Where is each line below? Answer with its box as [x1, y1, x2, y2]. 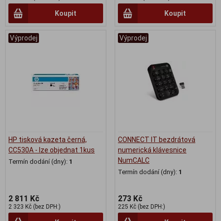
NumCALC [118, 156, 149, 164]
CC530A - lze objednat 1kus [8, 146, 95, 154]
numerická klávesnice [118, 146, 186, 154]
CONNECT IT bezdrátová [118, 135, 195, 144]
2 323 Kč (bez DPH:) [8, 203, 61, 210]
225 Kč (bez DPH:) [118, 203, 165, 210]
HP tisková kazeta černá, [8, 135, 87, 144]
